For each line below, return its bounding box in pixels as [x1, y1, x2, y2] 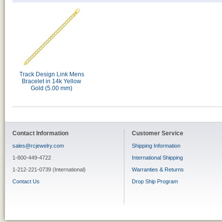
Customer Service [132, 130, 183, 137]
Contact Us [12, 178, 40, 184]
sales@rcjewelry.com [12, 143, 64, 149]
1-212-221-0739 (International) [12, 166, 86, 172]
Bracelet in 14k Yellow [22, 78, 81, 85]
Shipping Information [132, 143, 180, 149]
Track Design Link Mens [19, 71, 84, 78]
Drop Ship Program [132, 178, 178, 184]
